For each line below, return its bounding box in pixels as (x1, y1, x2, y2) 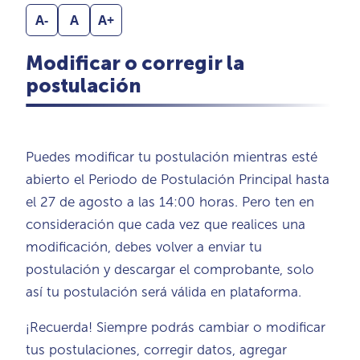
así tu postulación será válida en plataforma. (26, 283, 301, 300)
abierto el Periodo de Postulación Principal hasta (26, 170, 329, 187)
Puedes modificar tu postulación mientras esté (26, 148, 317, 165)
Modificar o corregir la (26, 51, 244, 75)
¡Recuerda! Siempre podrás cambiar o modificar (26, 318, 325, 335)
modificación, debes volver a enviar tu (26, 238, 262, 255)
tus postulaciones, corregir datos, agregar (26, 341, 287, 358)
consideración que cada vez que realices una (26, 215, 305, 232)
